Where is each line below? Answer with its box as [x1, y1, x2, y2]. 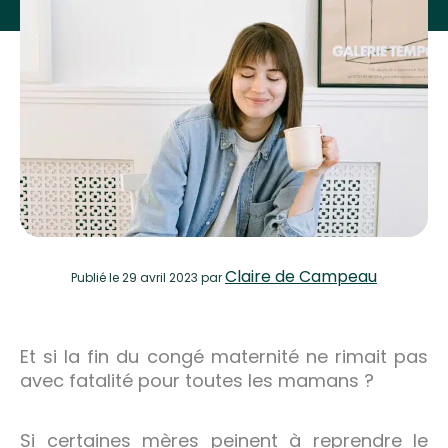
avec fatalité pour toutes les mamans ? [20, 367, 374, 393]
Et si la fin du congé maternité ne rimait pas [20, 343, 428, 369]
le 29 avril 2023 [109, 268, 198, 286]
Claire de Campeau [225, 264, 377, 288]
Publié [71, 268, 109, 286]
